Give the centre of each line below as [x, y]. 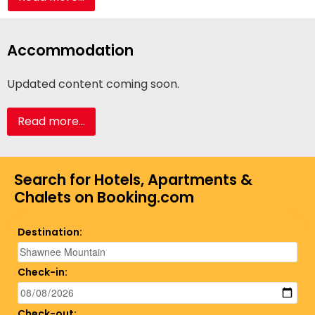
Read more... [51, 121]
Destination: [50, 232]
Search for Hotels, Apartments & [133, 180]
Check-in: [43, 272]
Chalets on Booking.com [104, 197]
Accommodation [70, 50]
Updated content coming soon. [93, 84]
